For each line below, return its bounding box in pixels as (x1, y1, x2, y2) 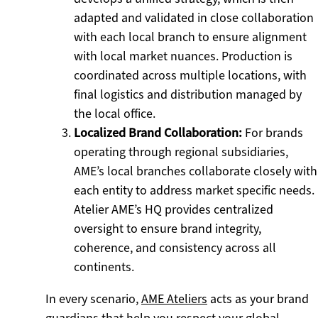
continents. (74, 258, 134, 275)
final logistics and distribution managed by (74, 86, 302, 103)
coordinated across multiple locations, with (74, 67, 307, 84)
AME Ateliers (141, 290, 207, 307)
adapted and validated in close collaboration (74, 9, 314, 26)
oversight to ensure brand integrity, (74, 220, 261, 237)
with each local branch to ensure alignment (74, 28, 307, 45)
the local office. (74, 105, 155, 122)
